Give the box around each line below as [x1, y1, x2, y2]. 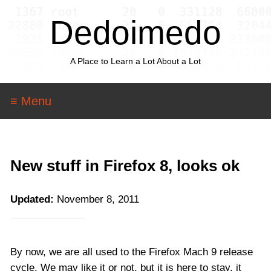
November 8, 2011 [54, 194, 139, 205]
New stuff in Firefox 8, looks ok [10, 157, 240, 175]
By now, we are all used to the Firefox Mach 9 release [10, 246, 253, 258]
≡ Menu [10, 94, 51, 108]
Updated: [10, 194, 54, 205]
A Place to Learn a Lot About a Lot [70, 56, 201, 66]
